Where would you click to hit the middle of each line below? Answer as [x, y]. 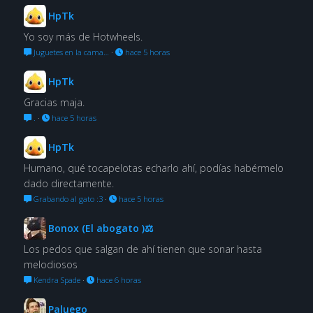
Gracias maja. [54, 102]
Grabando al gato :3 [67, 198]
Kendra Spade [56, 279]
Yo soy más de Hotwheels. [83, 36]
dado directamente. [68, 183]
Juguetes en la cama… [70, 52]
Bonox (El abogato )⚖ [101, 228]
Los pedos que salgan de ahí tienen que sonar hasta [143, 249]
